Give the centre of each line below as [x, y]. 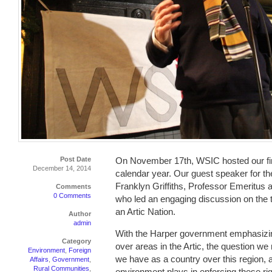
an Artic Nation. [145, 212]
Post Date [76, 159]
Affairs [39, 259]
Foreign [80, 250]
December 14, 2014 [62, 168]
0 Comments [72, 195]
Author [80, 214]
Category [76, 241]
